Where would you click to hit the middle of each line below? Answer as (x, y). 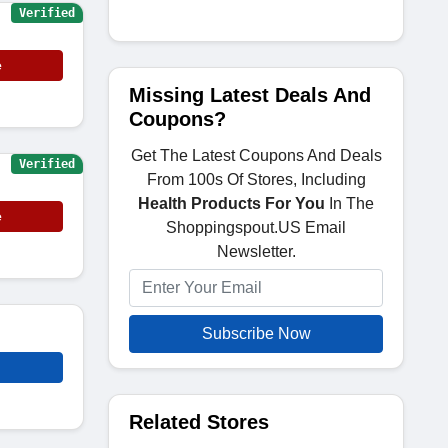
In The (349, 203)
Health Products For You (231, 203)
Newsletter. (256, 251)
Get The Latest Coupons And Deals (256, 155)
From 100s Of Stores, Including (256, 179)
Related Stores (199, 422)
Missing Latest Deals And (250, 95)
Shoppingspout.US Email (256, 227)
